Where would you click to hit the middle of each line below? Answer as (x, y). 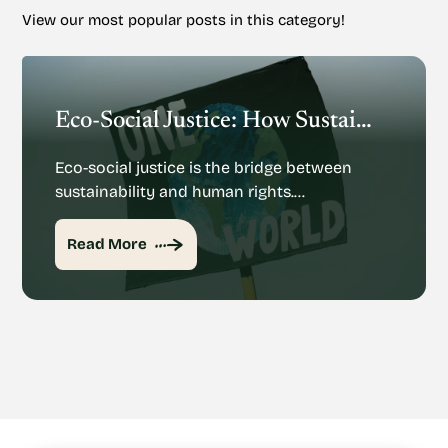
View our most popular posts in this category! (183, 20)
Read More (107, 244)
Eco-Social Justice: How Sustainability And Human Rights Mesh (364, 121)
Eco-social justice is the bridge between (203, 168)
